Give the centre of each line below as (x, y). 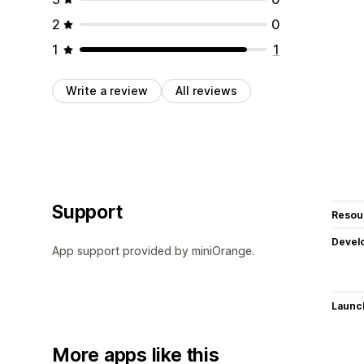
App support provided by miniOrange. (153, 250)
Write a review (107, 90)
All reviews (206, 90)
